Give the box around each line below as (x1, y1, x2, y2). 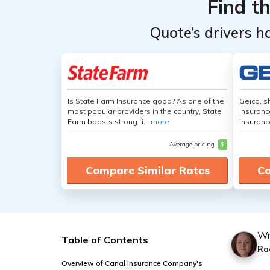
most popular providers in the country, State (67, 107, 222, 116)
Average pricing (169, 140, 216, 148)
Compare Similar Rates (85, 163, 210, 177)
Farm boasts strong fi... (67, 117, 151, 126)
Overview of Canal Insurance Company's (61, 259, 202, 268)
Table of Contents (61, 234, 148, 246)
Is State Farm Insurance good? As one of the (67, 96, 224, 105)
